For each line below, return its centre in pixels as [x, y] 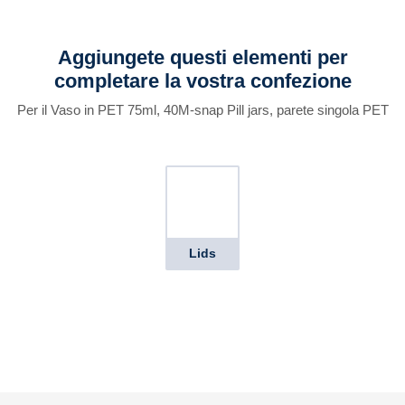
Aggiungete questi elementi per [202, 57]
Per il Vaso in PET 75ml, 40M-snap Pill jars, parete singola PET [202, 110]
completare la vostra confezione [202, 81]
